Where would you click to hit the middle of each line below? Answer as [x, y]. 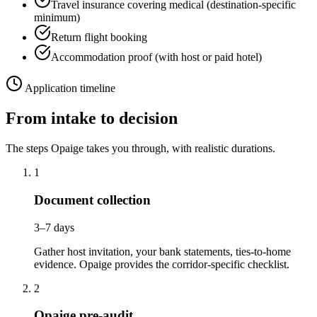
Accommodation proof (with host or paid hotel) [156, 57]
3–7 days [54, 227]
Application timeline [69, 88]
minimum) [57, 18]
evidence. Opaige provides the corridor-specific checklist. [162, 264]
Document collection [92, 200]
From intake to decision [92, 119]
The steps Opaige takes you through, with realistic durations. [140, 149]
